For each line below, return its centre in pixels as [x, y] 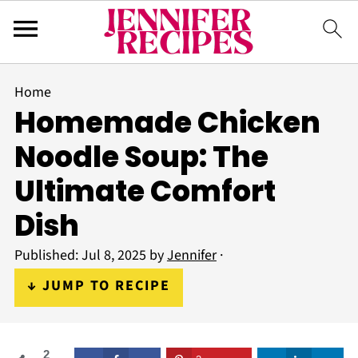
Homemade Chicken [167, 123]
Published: [48, 255]
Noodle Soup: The [141, 157]
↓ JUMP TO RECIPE [98, 286]
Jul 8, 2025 [113, 255]
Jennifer [191, 255]
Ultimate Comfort [145, 191]
